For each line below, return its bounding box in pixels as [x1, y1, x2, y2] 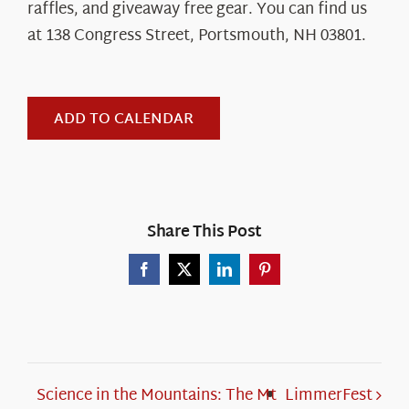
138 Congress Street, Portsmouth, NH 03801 [46, 21, 362, 50]
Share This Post [146, 217, 263, 246]
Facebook [142, 267, 200, 283]
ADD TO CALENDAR [54, 106, 194, 133]
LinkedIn [223, 267, 277, 283]
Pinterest [263, 267, 313, 283]
